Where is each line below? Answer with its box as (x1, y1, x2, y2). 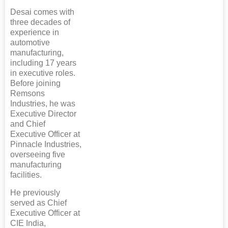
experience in (10, 27, 59, 37)
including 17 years (10, 58, 76, 67)
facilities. (10, 170, 42, 179)
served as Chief (10, 198, 67, 207)
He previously (10, 188, 60, 197)
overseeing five (10, 150, 65, 159)
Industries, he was (10, 99, 75, 108)
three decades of (10, 17, 70, 26)
